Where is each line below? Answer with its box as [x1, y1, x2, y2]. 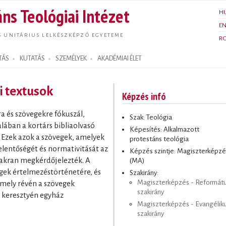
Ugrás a [73, 3, 96, 11]
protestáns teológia [130, 135, 189, 143]
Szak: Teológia [130, 113, 172, 121]
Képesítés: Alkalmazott [130, 125, 199, 133]
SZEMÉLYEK [55, 55, 87, 62]
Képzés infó [122, 90, 166, 103]
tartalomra [73, 16, 104, 23]
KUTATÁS [20, 55, 45, 62]
